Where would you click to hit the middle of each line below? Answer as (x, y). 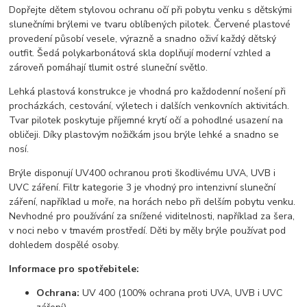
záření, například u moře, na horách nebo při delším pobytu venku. (152, 202)
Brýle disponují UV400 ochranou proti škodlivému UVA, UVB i (143, 173)
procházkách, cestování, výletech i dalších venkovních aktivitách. (149, 106)
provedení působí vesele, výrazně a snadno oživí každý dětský (143, 39)
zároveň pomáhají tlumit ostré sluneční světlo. (109, 68)
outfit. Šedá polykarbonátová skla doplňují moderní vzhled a (140, 53)
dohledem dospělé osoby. (64, 245)
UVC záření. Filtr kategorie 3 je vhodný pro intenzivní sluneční (143, 188)
